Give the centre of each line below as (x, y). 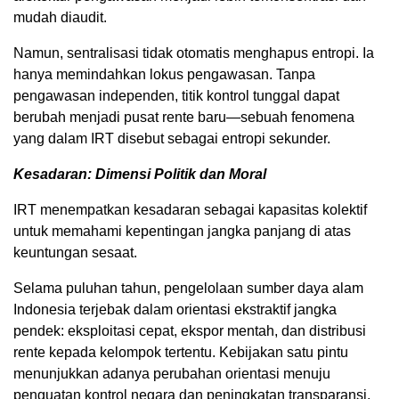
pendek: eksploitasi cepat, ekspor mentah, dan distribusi (190, 330)
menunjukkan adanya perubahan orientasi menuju (172, 373)
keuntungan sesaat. (75, 252)
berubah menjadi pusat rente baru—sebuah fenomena (184, 117)
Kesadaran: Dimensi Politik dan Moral (140, 174)
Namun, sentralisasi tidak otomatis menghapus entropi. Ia (194, 53)
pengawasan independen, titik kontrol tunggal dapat (176, 95)
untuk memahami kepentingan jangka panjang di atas (182, 231)
